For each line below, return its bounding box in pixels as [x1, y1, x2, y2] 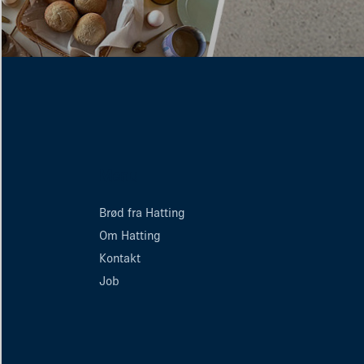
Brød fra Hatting [99, 206, 185, 220]
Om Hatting [99, 228, 161, 243]
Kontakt [99, 251, 141, 266]
